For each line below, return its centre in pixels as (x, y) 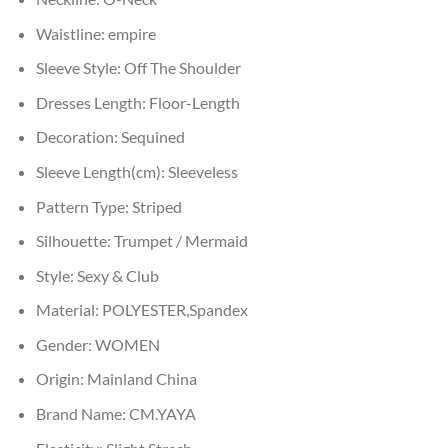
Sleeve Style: (79, 68)
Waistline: (71, 33)
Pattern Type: (83, 206)
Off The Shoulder (182, 68)
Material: (68, 310)
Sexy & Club (117, 275)
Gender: (65, 344)
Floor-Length (194, 102)
